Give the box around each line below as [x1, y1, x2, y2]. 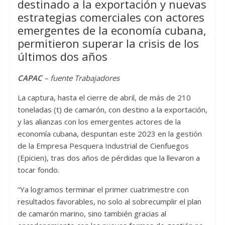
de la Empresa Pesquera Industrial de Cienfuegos [17, 141, 189, 151]
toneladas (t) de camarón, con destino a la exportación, [17, 104, 207, 115]
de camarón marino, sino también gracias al [17, 208, 166, 219]
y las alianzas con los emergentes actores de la [17, 117, 181, 127]
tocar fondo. [17, 165, 59, 175]
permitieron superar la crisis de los [17, 36, 199, 51]
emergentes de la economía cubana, [17, 23, 206, 38]
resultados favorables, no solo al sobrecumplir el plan [17, 196, 201, 207]
